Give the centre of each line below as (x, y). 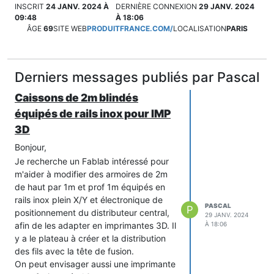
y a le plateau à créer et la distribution (90, 238)
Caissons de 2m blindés (76, 97)
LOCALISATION (199, 28)
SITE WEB (70, 28)
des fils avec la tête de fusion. (74, 251)
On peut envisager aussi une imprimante (95, 264)
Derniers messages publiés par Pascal (137, 77)
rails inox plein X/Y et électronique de (89, 199)
